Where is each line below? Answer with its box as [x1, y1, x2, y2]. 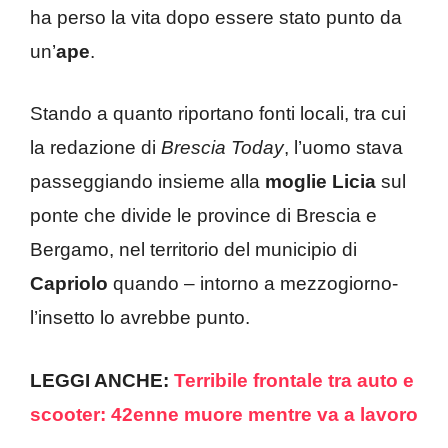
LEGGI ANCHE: [30, 369, 174, 391]
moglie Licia [265, 171, 376, 193]
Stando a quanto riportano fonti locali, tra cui [30, 103, 406, 125]
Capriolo [30, 273, 108, 295]
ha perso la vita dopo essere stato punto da [30, 6, 402, 28]
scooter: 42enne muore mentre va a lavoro [30, 403, 418, 425]
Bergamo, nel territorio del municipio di [30, 239, 357, 261]
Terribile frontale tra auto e [174, 369, 414, 391]
